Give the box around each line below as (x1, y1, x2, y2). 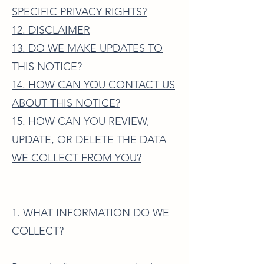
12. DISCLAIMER (12, 24, 90, 37)
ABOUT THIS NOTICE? (12, 97, 120, 110)
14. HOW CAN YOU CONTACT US (12, 78, 175, 91)
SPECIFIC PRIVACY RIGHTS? (12, 5, 147, 18)
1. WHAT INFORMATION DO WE (12, 206, 169, 219)
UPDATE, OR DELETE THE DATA (12, 133, 166, 146)
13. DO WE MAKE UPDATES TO (12, 42, 163, 55)
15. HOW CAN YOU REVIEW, (12, 115, 150, 128)
